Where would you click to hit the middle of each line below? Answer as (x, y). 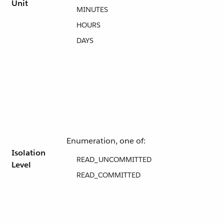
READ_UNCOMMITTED (114, 159)
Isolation (28, 153)
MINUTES (92, 9)
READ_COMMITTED (108, 175)
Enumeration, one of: (106, 141)
